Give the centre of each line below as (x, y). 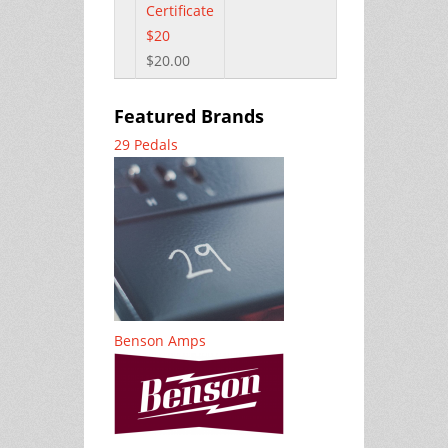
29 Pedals (146, 144)
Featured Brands (189, 115)
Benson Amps (160, 340)
